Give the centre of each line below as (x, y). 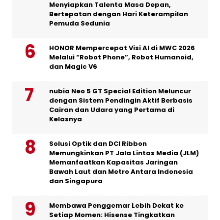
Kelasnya (66, 119)
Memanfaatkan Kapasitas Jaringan (113, 162)
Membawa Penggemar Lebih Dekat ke (116, 205)
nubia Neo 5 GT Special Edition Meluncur (120, 91)
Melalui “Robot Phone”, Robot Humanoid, (121, 57)
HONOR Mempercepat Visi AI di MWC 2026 (122, 48)
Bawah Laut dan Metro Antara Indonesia (121, 171)
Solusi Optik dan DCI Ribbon (98, 143)
